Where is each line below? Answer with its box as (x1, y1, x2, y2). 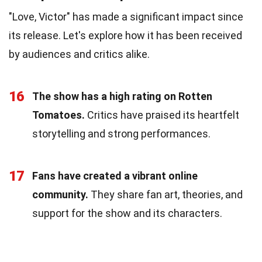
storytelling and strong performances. (32, 127, 211, 140)
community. (32, 188, 88, 201)
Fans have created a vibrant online (32, 169, 198, 182)
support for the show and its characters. (32, 206, 222, 219)
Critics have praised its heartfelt (85, 108, 239, 121)
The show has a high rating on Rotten (32, 89, 212, 102)
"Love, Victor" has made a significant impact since (9, 10, 243, 23)
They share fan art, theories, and (88, 188, 243, 201)
